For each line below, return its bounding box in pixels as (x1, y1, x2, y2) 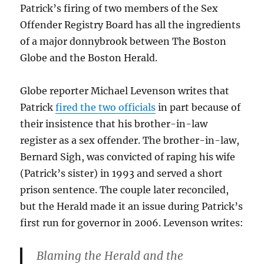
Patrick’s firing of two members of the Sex (20, 2, 219, 14)
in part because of (156, 101, 241, 113)
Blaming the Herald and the (37, 249, 184, 263)
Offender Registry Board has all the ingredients (20, 19, 241, 31)
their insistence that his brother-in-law (20, 118, 208, 130)
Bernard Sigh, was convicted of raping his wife (20, 151, 236, 163)
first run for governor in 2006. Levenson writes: (20, 217, 244, 229)
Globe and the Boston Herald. (20, 52, 158, 64)
